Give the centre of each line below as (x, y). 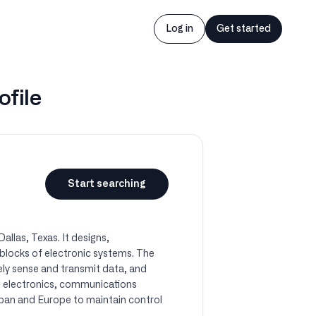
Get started (244, 29)
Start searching (107, 184)
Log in (180, 29)
